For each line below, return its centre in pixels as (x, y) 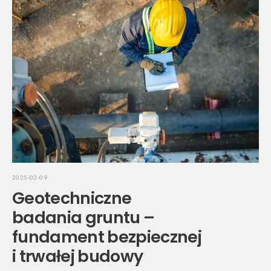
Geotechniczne (72, 198)
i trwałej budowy (78, 256)
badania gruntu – (83, 218)
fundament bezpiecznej (107, 237)
